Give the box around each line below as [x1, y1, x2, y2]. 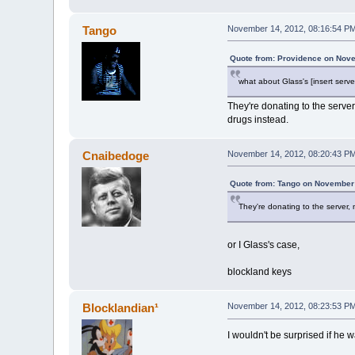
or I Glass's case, [227, 239, 300, 250]
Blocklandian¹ [82, 301, 158, 315]
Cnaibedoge [82, 148, 149, 162]
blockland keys [227, 265, 292, 277]
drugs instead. [227, 113, 288, 125]
